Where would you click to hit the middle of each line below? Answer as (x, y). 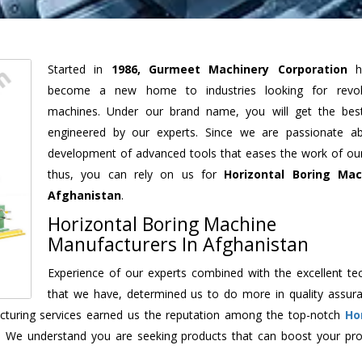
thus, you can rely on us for (136, 174)
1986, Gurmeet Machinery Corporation (229, 69)
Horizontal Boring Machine (162, 223)
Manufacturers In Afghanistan (178, 244)
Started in (80, 69)
